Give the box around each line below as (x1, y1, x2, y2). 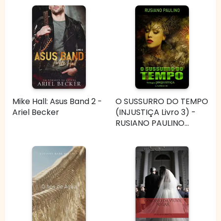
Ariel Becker (12, 106, 59, 118)
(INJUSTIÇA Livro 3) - (115, 106, 196, 118)
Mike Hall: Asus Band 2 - (12, 95, 102, 107)
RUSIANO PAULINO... (115, 117, 189, 129)
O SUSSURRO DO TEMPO (115, 95, 208, 107)
